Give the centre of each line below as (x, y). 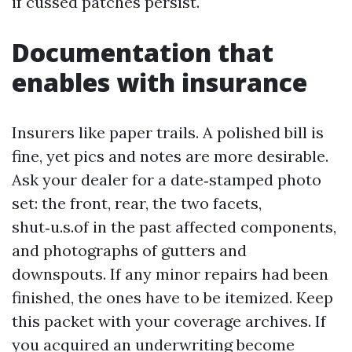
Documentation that (143, 52)
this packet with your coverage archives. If (169, 321)
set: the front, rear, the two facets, (137, 203)
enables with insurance (159, 82)
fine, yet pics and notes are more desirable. (170, 156)
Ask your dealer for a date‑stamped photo (167, 180)
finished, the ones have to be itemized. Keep (172, 297)
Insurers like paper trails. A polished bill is (168, 132)
